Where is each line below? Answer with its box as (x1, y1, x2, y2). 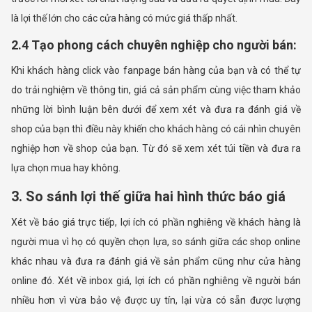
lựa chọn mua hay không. (11, 162, 120, 174)
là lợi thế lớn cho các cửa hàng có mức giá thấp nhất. (11, 13, 237, 24)
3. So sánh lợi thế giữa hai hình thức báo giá (11, 188, 286, 205)
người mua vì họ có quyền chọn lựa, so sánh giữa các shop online (11, 236, 301, 248)
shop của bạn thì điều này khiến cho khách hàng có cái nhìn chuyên (11, 123, 301, 135)
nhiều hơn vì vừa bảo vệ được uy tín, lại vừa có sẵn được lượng (11, 295, 301, 306)
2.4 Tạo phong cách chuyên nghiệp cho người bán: (11, 38, 297, 53)
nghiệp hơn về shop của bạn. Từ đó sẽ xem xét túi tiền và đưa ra (11, 143, 301, 155)
